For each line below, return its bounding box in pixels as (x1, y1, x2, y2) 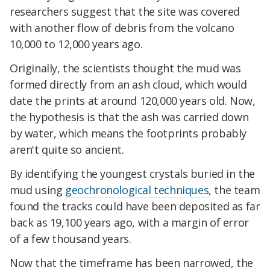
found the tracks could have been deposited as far (10, 198, 260, 213)
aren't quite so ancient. (10, 142, 124, 157)
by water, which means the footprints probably (10, 126, 247, 141)
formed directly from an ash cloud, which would (10, 77, 247, 92)
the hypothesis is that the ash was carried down (10, 110, 249, 125)
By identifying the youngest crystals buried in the (10, 166, 256, 181)
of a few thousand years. (10, 231, 131, 246)
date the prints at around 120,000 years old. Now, (10, 93, 256, 108)
